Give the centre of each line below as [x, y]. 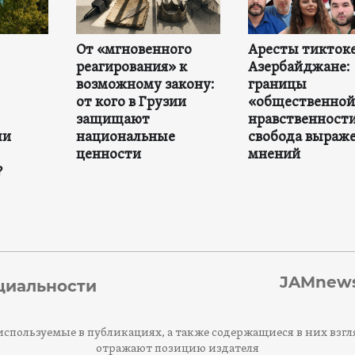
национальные [125, 137]
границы [277, 85]
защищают [113, 120]
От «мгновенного [134, 50]
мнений [274, 155]
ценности [108, 155]
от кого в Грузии [131, 102]
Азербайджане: [298, 67]
